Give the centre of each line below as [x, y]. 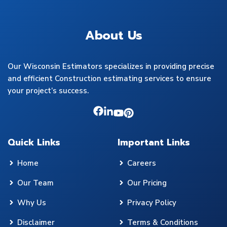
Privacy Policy [152, 202]
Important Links [154, 142]
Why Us [32, 202]
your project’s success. [48, 90]
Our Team [35, 183]
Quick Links [34, 142]
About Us [113, 35]
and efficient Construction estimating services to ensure [109, 78]
